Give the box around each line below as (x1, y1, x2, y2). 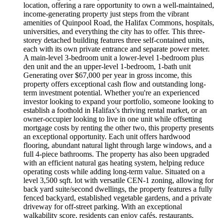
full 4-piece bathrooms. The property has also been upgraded (23, 149, 209, 158)
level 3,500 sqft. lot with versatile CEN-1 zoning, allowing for (23, 176, 214, 184)
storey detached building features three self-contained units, (23, 36, 204, 44)
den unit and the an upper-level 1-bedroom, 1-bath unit (23, 62, 191, 71)
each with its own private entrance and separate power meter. (23, 44, 210, 53)
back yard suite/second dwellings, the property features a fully (23, 184, 213, 193)
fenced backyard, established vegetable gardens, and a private (23, 193, 212, 202)
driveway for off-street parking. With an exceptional (23, 202, 182, 211)
